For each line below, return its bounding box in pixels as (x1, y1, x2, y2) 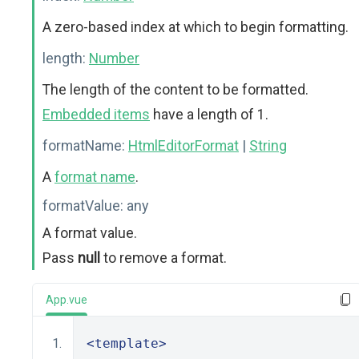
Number (89, 50, 139, 67)
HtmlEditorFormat (128, 137, 239, 154)
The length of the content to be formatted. (42, 81, 309, 98)
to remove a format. (100, 249, 227, 266)
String (249, 137, 287, 154)
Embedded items (42, 106, 150, 123)
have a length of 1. (150, 106, 268, 123)
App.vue (46, 293, 87, 306)
